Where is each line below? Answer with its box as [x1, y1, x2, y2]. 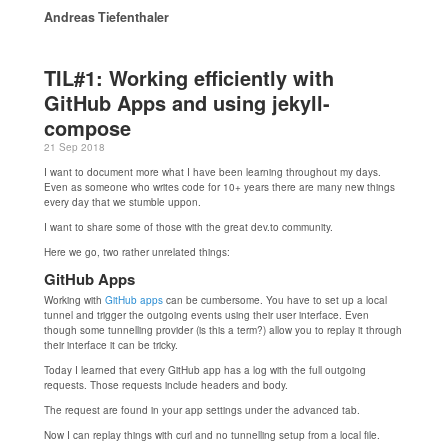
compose [44, 113, 131, 142]
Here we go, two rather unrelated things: [44, 245, 230, 259]
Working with [44, 293, 105, 307]
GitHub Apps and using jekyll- [44, 88, 330, 117]
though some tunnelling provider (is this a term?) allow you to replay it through [44, 323, 402, 337]
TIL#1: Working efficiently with [44, 63, 334, 92]
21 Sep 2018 [44, 140, 105, 154]
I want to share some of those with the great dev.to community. [44, 220, 333, 234]
